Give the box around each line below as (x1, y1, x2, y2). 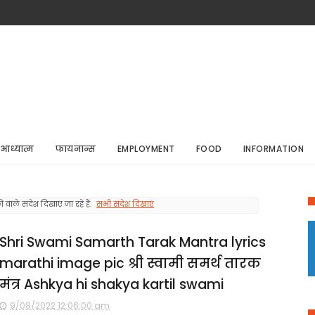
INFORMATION (243, 143, 304, 155)
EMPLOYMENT (117, 143, 175, 155)
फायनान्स (55, 143, 96, 155)
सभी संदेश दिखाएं (96, 198, 155, 210)
